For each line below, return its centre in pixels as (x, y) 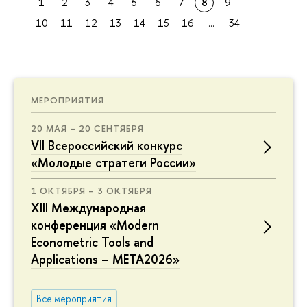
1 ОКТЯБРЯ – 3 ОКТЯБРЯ (91, 190)
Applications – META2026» (105, 259)
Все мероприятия (74, 298)
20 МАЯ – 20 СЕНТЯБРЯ (87, 128)
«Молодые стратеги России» (113, 162)
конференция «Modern (95, 225)
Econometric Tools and (92, 242)
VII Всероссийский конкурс (107, 145)
